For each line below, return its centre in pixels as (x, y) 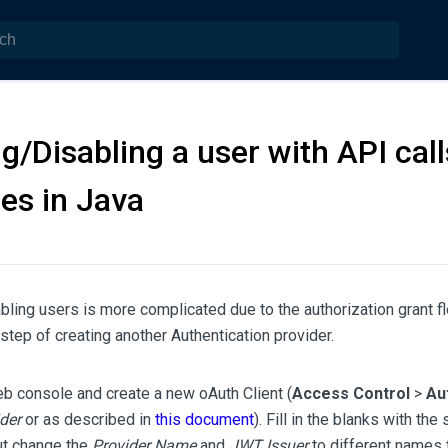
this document (204, 419)
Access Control (350, 393)
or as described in (87, 419)
